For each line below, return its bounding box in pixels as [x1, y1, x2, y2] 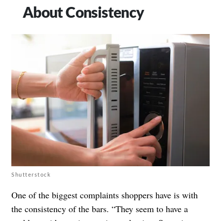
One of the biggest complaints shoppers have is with [11, 189, 198, 201]
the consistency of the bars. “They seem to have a [11, 203, 188, 215]
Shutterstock [11, 171, 51, 178]
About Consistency [22, 2, 145, 21]
